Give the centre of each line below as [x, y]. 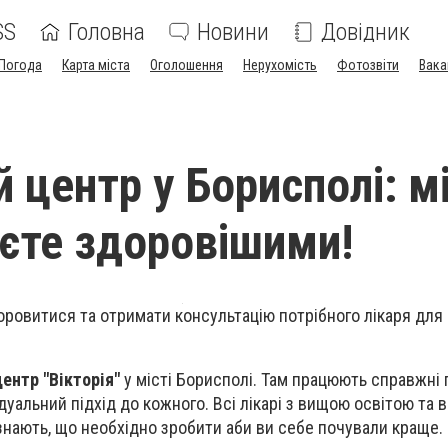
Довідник [365, 32]
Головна [106, 32]
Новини [233, 32]
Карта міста [96, 65]
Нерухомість [280, 65]
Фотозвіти [368, 65]
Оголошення [186, 65]
